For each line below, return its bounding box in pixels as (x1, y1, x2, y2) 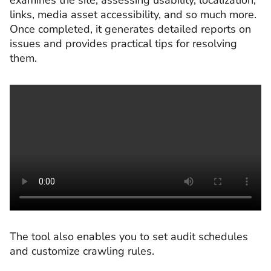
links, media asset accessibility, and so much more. (10, 7, 256, 22)
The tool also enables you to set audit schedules (10, 229, 248, 244)
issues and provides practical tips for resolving (10, 36, 237, 51)
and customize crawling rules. (10, 244, 154, 259)
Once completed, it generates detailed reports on (10, 22, 251, 37)
